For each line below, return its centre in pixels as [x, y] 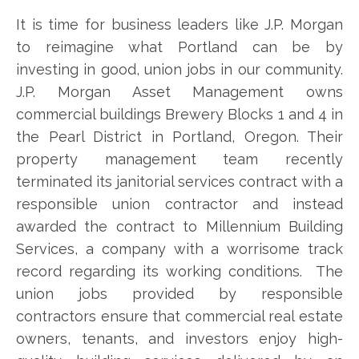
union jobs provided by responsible [179, 293]
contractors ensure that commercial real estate [179, 316]
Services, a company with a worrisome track [179, 248]
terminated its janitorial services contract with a [179, 181]
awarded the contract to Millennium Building [179, 226]
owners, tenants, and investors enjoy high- [179, 338]
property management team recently [179, 159]
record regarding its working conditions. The [179, 271]
